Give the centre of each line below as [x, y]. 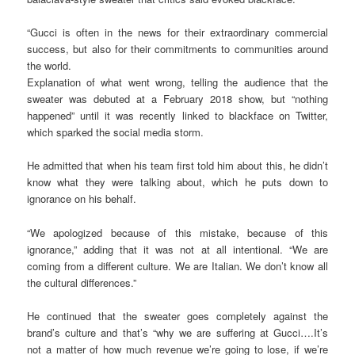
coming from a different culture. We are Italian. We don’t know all [177, 265]
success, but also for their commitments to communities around [177, 49]
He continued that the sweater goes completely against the [177, 315]
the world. [50, 66]
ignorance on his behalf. [82, 199]
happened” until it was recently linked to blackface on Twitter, [177, 116]
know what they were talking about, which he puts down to [177, 182]
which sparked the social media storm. [116, 132]
